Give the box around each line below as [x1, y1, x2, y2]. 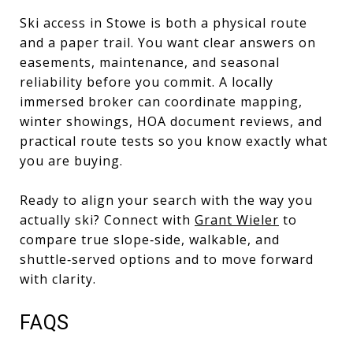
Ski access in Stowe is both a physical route [20, 13, 307, 32]
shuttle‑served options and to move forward [20, 250, 314, 268]
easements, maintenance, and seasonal [20, 53, 280, 71]
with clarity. [20, 269, 96, 288]
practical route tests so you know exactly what [20, 132, 328, 150]
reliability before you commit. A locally [20, 72, 273, 91]
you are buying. [20, 151, 123, 169]
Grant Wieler [195, 210, 279, 229]
